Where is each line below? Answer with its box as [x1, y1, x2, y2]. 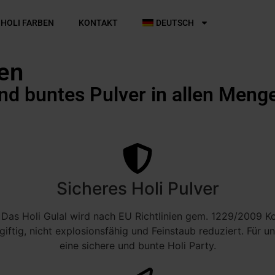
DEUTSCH [156, 17, 195, 28]
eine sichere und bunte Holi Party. [59, 239, 216, 252]
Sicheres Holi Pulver [56, 177, 219, 199]
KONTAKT [78, 17, 118, 28]
